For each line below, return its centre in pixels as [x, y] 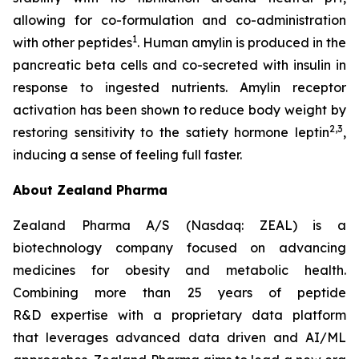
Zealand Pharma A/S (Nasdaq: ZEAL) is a [179, 225]
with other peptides [73, 42]
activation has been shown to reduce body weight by [179, 110]
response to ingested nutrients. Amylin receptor [179, 87]
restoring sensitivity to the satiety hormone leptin [171, 132]
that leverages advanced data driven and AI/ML [179, 337]
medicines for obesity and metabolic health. [179, 270]
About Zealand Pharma [90, 190]
